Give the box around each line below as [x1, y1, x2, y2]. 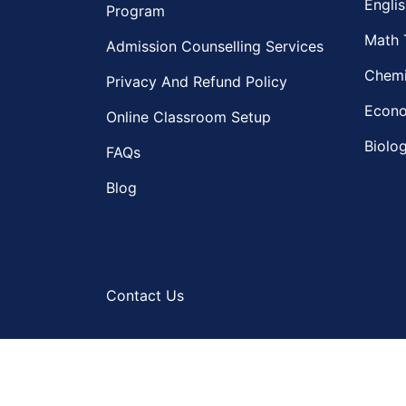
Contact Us [106, 286, 184, 304]
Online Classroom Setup [106, 108, 271, 126]
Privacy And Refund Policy [106, 72, 287, 91]
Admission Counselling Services [106, 37, 324, 55]
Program [106, 2, 165, 20]
